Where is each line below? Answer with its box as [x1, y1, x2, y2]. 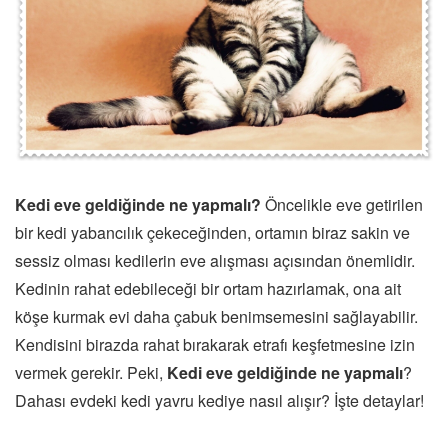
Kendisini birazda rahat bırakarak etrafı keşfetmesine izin [15, 333, 415, 357]
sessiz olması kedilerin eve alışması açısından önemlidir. [15, 249, 415, 273]
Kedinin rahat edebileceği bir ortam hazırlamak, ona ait [15, 277, 401, 301]
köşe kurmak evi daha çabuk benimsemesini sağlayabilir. [15, 305, 418, 329]
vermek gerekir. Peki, [15, 361, 167, 385]
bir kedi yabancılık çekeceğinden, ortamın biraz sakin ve [15, 221, 410, 245]
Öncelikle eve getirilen [261, 193, 423, 217]
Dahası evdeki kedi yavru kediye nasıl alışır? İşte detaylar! [15, 389, 424, 413]
